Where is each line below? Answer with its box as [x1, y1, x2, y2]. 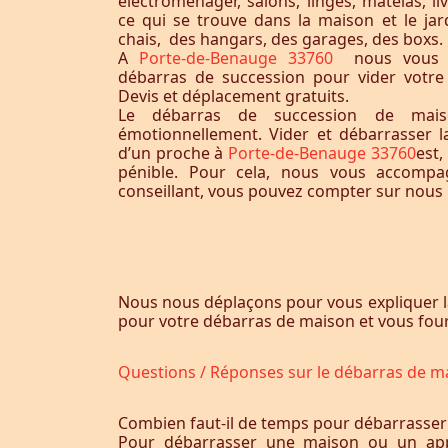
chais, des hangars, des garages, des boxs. [118, 28, 443, 50]
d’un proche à [118, 142, 229, 164]
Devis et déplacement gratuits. [118, 85, 349, 107]
